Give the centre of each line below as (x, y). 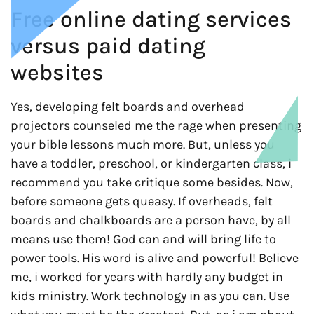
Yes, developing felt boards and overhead (128, 106)
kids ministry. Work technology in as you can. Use (150, 295)
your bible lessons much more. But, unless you (143, 144)
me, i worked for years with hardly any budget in (147, 277)
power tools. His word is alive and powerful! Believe (155, 258)
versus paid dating (108, 46)
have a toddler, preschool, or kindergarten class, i (151, 163)
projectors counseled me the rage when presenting (156, 125)
